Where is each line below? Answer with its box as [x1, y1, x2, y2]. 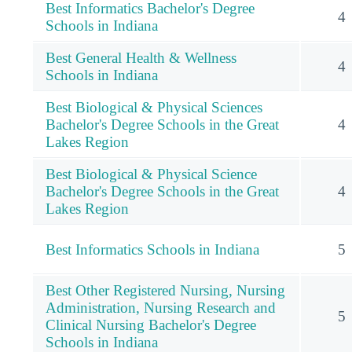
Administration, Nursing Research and [46, 299, 276, 316]
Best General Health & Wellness [46, 49, 236, 66]
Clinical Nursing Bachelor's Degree [46, 316, 256, 333]
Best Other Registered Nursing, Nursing [46, 281, 285, 299]
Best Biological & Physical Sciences [46, 98, 262, 115]
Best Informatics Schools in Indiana [46, 240, 259, 258]
